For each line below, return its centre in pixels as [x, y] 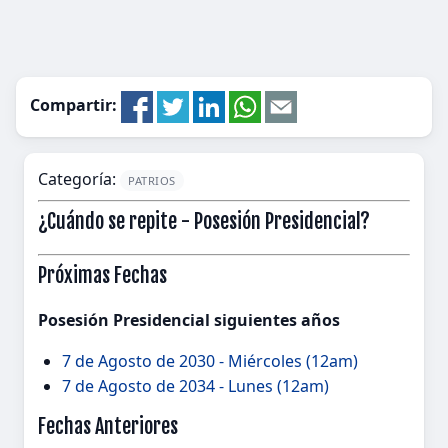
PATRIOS [152, 180]
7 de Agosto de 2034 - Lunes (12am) [195, 386]
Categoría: [79, 179]
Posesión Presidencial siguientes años [189, 320]
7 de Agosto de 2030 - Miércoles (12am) [210, 361]
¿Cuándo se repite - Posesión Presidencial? [204, 221]
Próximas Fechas [102, 275]
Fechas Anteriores [108, 426]
